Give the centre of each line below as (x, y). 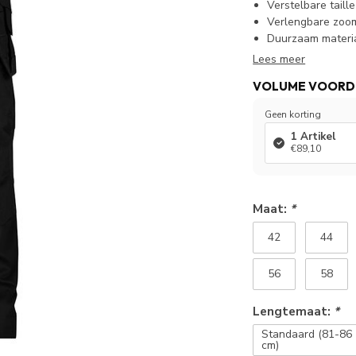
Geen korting (293, 114)
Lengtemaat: (294, 311)
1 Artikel (313, 137)
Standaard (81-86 (307, 334)
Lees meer (279, 59)
